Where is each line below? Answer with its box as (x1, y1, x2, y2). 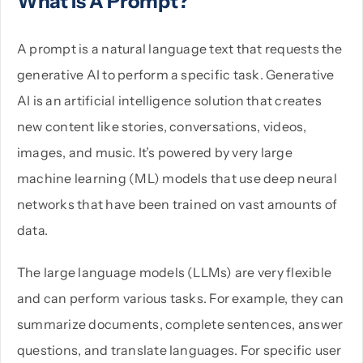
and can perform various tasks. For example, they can (16, 289, 344, 306)
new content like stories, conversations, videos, (16, 117, 307, 135)
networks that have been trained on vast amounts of (16, 195, 337, 212)
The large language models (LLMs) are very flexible (16, 263, 331, 280)
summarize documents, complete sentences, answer (16, 315, 344, 332)
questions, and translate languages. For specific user (16, 341, 342, 358)
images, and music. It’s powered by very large (16, 143, 293, 160)
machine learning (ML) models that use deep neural (16, 169, 337, 186)
